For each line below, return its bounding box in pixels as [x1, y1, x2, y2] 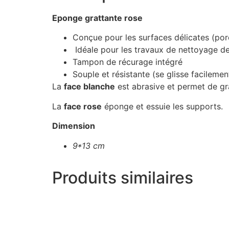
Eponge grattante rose [52, 13, 143, 24]
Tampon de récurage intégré [73, 57, 182, 67]
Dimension [52, 121, 97, 131]
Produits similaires [52, 167, 193, 188]
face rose [64, 101, 102, 111]
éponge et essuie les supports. [102, 101, 223, 111]
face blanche [64, 81, 115, 92]
